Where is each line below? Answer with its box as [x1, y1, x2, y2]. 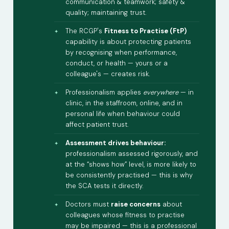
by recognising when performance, [65, 48, 177, 57]
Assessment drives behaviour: [65, 139, 166, 148]
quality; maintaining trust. [65, 8, 146, 17]
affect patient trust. [65, 120, 128, 129]
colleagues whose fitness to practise [65, 211, 185, 220]
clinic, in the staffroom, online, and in [65, 99, 182, 108]
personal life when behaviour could [65, 109, 180, 119]
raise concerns [111, 200, 161, 209]
